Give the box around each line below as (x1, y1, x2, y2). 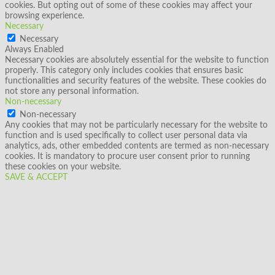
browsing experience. (5, 12, 84, 21)
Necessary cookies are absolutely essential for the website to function (5, 56, 269, 65)
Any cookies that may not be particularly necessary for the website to (5, 121, 268, 130)
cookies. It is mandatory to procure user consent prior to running (5, 152, 250, 161)
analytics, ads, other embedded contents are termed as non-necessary (5, 142, 269, 151)
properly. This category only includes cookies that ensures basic (5, 66, 244, 76)
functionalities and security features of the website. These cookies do (5, 77, 266, 86)
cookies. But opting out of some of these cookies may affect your (5, 1, 252, 10)
